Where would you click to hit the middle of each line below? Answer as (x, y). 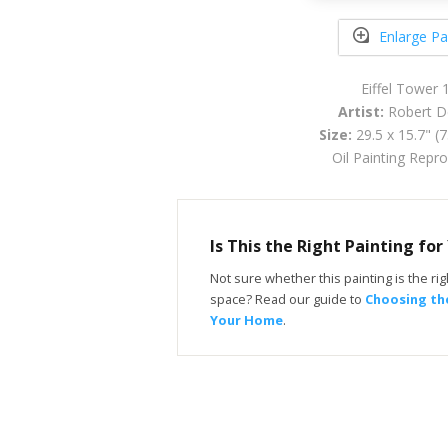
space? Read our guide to (287, 298)
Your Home (246, 319)
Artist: (360, 111)
